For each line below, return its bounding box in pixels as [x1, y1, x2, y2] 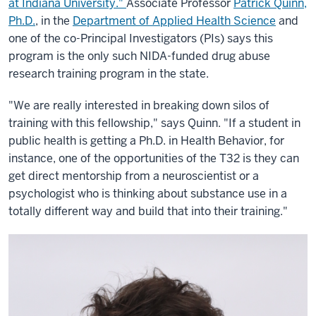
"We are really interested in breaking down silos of [8, 98, 269, 113]
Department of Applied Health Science [73, 13, 276, 28]
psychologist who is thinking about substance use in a [8, 186, 287, 201]
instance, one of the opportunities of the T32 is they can [8, 151, 299, 166]
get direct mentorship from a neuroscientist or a [8, 169, 259, 183]
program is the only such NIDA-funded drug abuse [8, 49, 270, 63]
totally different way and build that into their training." [8, 204, 288, 219]
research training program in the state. [8, 66, 209, 81]
